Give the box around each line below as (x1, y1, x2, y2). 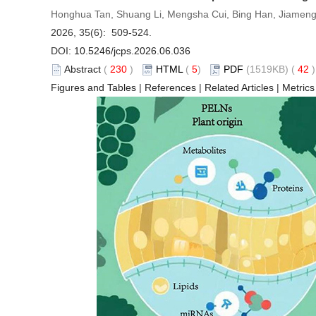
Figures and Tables (51, 82, 136, 93)
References (145, 82, 196, 93)
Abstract (64, 63, 101, 75)
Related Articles (205, 82, 274, 93)
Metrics (282, 82, 315, 93)
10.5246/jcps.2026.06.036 (74, 45, 190, 56)
